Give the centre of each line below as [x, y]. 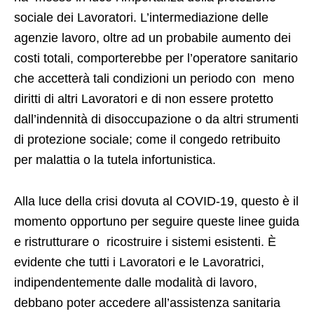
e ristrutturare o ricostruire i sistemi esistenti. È [145, 242]
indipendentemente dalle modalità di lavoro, [137, 283]
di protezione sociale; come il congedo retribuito [147, 140]
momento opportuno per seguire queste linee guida [157, 222]
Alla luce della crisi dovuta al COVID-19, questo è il [156, 202]
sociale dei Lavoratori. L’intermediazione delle [141, 18]
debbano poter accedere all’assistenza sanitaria [147, 303]
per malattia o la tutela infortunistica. [117, 160]
